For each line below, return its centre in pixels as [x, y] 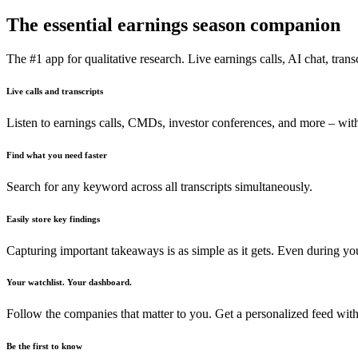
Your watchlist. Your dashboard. [69, 282]
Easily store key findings [53, 219]
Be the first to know [44, 346]
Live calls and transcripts [55, 91]
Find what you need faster [57, 155]
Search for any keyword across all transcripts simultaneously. [159, 186]
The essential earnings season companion [173, 24]
